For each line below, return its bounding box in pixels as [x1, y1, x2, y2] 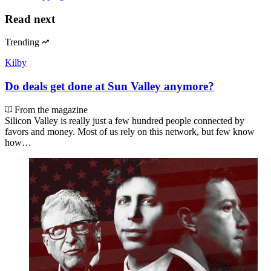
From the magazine [12, 104, 88, 115]
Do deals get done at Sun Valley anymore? [5, 80, 214, 93]
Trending [5, 37, 39, 48]
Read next [5, 12, 55, 25]
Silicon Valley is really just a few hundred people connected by [5, 115, 244, 126]
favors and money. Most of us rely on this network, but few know [5, 126, 255, 137]
